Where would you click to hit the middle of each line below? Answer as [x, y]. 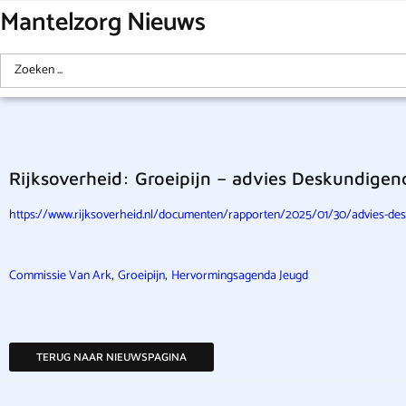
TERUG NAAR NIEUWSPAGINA [111, 357]
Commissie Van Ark [60, 276]
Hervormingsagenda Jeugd [240, 276]
